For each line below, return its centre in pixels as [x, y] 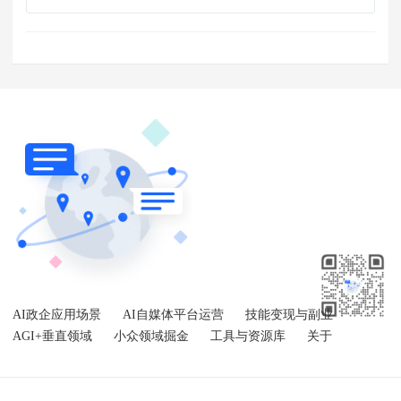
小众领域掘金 [151, 336]
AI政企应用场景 [57, 315]
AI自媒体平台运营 [173, 315]
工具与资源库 [248, 336]
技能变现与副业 [289, 315]
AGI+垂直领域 [54, 336]
